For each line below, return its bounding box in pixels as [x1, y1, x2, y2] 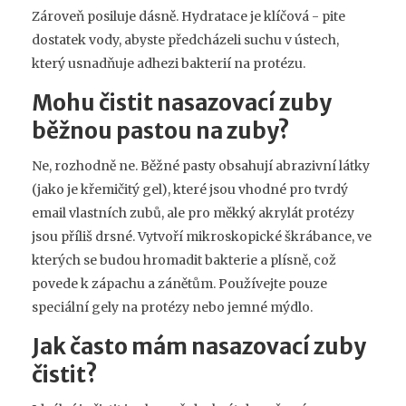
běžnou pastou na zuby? [32, 116, 290, 145]
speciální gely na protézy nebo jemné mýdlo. [32, 298, 313, 315]
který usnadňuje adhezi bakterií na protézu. [32, 54, 305, 72]
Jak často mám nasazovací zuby [32, 332, 366, 361]
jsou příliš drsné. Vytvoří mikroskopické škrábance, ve [32, 227, 372, 245]
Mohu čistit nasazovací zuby [32, 88, 332, 117]
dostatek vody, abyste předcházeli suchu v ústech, [32, 31, 339, 48]
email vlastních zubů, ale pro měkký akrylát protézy [32, 204, 354, 221]
